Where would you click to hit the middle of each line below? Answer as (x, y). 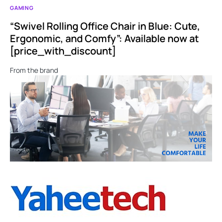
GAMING (22, 7)
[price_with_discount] (63, 51)
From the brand (35, 70)
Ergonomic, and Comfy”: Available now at (104, 38)
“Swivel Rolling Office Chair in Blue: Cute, (105, 26)
